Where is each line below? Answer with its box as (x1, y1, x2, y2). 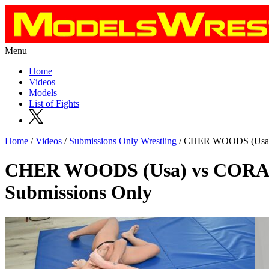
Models (29, 88, 57, 98)
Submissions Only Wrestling (69, 136, 177, 146)
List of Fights (29, 98, 79, 109)
